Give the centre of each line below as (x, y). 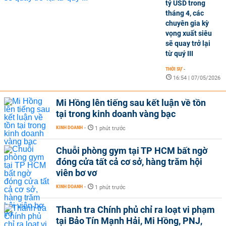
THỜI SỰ (174, 69)
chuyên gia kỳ (187, 23)
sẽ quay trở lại (188, 43)
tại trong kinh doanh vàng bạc (116, 114)
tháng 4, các (185, 13)
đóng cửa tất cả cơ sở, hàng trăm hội (129, 161)
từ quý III (179, 53)
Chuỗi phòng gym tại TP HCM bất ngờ (132, 150)
